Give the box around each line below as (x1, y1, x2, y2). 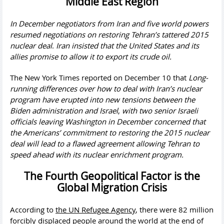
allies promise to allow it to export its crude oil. (10, 51, 171, 61)
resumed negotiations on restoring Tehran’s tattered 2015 (10, 29, 208, 39)
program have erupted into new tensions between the (10, 94, 195, 104)
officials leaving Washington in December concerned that (10, 116, 205, 126)
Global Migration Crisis (57, 180, 167, 194)
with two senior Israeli (120, 105, 198, 115)
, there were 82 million (135, 204, 213, 214)
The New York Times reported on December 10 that (10, 72, 186, 82)
